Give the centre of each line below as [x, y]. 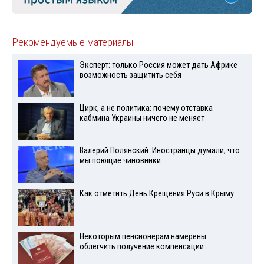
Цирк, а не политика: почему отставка [146, 108]
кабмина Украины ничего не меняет [142, 118]
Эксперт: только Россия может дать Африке [158, 65]
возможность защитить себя [130, 75]
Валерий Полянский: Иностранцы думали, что [159, 151]
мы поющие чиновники [120, 161]
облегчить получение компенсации [141, 246]
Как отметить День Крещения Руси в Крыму [156, 194]
